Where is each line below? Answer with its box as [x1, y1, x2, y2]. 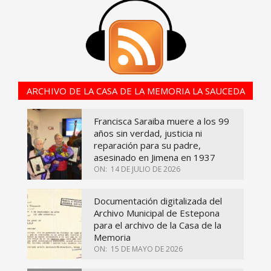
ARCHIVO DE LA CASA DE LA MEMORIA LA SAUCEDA [26, 85, 245, 97]
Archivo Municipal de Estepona [94, 207, 220, 220]
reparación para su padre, [94, 139, 201, 152]
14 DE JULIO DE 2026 [111, 164, 180, 175]
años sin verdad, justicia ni [94, 127, 202, 140]
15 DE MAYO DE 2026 [111, 244, 183, 255]
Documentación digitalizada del [94, 195, 222, 207]
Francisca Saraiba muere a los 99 [94, 115, 229, 128]
